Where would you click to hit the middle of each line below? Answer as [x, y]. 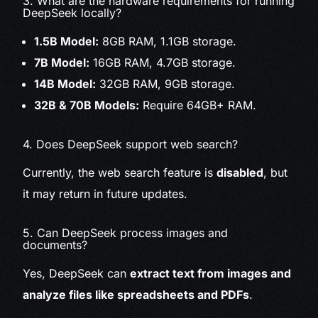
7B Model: [62, 63]
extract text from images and [211, 274]
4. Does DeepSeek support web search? [131, 144]
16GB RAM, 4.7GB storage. [163, 63]
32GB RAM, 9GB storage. [166, 84]
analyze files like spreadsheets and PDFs [136, 295]
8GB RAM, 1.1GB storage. [168, 42]
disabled [240, 173]
